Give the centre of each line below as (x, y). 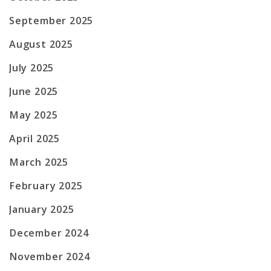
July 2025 (32, 68)
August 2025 (41, 44)
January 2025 (42, 210)
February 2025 (46, 186)
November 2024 (50, 257)
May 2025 (34, 115)
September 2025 (51, 21)
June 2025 (34, 92)
